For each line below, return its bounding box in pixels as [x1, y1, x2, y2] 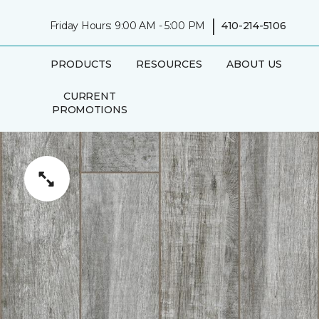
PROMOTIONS [52, 103, 127, 116]
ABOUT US [226, 57, 282, 70]
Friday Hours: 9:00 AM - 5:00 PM [49, 19, 206, 32]
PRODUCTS [50, 57, 112, 70]
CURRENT [63, 89, 116, 103]
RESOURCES [135, 57, 202, 70]
